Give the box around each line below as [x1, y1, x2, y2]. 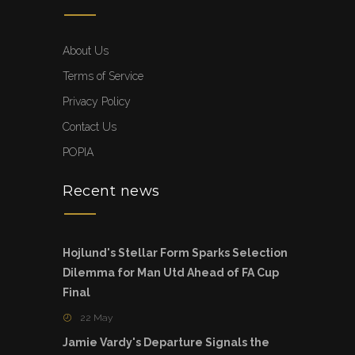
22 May [80, 312, 113, 324]
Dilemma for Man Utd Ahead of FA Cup [63, 266, 279, 280]
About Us [63, 44, 109, 58]
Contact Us [63, 120, 116, 134]
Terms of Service [63, 70, 143, 83]
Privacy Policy [63, 95, 131, 109]
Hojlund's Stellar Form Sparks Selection [63, 246, 288, 260]
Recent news [63, 182, 160, 200]
